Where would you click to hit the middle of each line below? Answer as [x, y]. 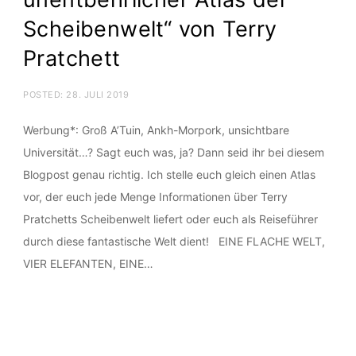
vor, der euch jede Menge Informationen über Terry [155, 196]
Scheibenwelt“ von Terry [150, 29]
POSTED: [45, 94]
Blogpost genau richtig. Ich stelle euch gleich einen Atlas [169, 174]
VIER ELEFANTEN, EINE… [88, 263]
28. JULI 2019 [98, 94]
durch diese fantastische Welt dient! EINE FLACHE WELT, [174, 241]
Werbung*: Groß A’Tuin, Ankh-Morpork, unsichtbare [156, 130]
